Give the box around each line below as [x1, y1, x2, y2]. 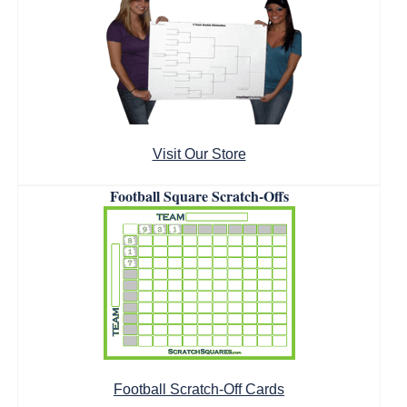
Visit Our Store [152, 146, 246, 162]
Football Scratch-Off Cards [114, 382, 284, 397]
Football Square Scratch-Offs [109, 185, 289, 206]
